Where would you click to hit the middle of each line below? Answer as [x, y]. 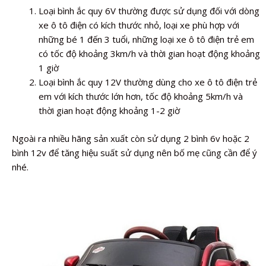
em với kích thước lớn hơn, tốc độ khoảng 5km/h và [141, 96]
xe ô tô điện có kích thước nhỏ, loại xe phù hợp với [139, 25]
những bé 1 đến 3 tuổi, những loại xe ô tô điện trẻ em [146, 39]
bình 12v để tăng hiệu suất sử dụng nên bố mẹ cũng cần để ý [134, 152]
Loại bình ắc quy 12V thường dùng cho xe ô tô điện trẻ [148, 82]
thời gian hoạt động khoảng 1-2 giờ [109, 111]
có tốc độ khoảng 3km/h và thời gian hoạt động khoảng [149, 54]
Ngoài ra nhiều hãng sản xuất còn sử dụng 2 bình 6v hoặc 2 [131, 138]
